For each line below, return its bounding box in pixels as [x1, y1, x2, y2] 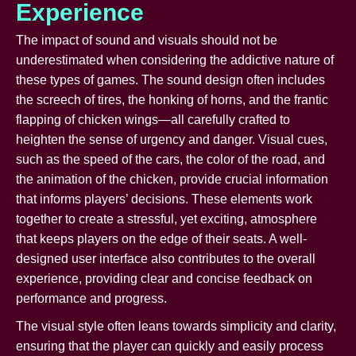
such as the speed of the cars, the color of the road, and [16, 152, 325, 166]
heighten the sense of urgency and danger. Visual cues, [16, 132, 327, 146]
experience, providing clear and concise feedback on [16, 271, 312, 285]
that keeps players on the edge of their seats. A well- [16, 231, 307, 246]
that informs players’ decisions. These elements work [16, 192, 312, 206]
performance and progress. [16, 291, 167, 305]
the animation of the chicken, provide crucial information [16, 172, 328, 186]
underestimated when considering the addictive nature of [16, 52, 334, 67]
